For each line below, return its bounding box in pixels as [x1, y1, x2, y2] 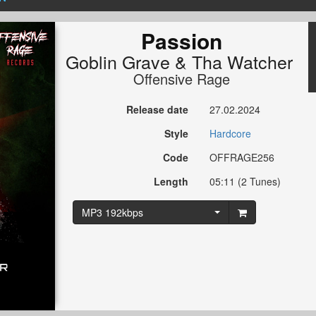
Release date [126, 102, 189, 117]
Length [154, 174, 189, 189]
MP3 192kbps [81, 205, 143, 220]
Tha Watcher [191, 49, 293, 75]
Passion [140, 25, 222, 56]
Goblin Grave [65, 49, 170, 75]
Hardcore [209, 126, 252, 141]
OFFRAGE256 [209, 150, 275, 165]
